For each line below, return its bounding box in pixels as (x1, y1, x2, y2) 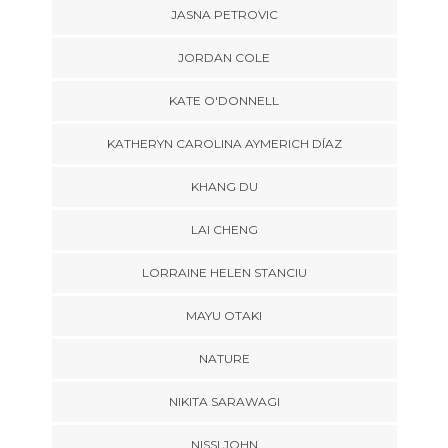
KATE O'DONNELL (169, 93, 279, 108)
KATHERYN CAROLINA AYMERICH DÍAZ (106, 136, 342, 151)
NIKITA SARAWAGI (168, 394, 280, 409)
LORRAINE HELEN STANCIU (141, 265, 307, 280)
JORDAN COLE (178, 50, 270, 65)
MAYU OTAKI (186, 308, 262, 323)
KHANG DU (190, 179, 258, 194)
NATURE (198, 351, 250, 366)
